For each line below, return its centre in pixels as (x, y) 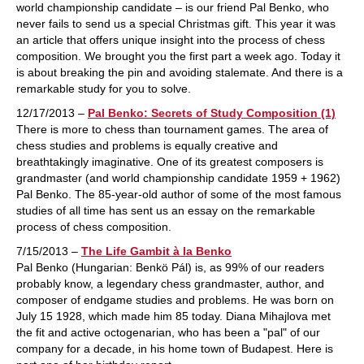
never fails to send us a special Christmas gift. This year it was (176, 24)
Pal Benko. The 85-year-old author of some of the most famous (179, 194)
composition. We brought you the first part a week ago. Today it (178, 56)
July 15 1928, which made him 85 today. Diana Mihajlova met (173, 316)
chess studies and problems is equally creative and (147, 145)
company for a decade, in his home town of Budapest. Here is (175, 349)
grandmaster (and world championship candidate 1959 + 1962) (178, 178)
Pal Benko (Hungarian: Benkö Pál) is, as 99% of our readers (170, 267)
